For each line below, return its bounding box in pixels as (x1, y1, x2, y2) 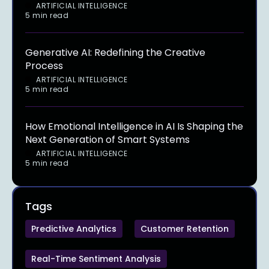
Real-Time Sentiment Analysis (31, 252, 161, 265)
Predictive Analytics (31, 222, 116, 235)
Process (25, 58, 63, 73)
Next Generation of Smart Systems (25, 132, 190, 147)
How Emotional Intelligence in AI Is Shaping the (25, 119, 243, 133)
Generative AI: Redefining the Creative (25, 45, 205, 59)
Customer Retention (141, 222, 229, 235)
